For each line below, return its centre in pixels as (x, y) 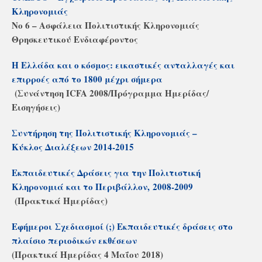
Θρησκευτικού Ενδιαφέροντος (75, 39)
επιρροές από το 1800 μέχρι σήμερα (87, 79)
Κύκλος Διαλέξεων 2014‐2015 (73, 147)
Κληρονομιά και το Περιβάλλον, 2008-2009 (102, 187)
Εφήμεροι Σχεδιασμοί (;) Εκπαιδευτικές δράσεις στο (122, 226)
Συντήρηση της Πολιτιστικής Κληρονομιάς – (106, 133)
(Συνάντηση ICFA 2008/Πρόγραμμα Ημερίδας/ (110, 93)
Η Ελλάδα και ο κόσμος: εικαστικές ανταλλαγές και (123, 65)
